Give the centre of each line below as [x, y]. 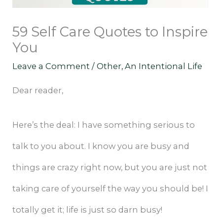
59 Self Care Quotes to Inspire [110, 32]
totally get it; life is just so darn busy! [88, 209]
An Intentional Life [164, 66]
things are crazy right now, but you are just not [110, 167]
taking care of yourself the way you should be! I [110, 188]
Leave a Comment [51, 66]
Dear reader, [38, 91]
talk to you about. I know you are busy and [101, 146]
